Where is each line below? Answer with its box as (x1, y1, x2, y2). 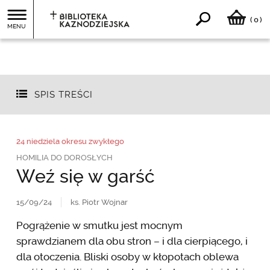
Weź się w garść (16, 165, 155, 187)
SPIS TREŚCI (34, 89, 93, 101)
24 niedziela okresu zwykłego (16, 136, 124, 146)
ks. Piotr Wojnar (70, 197, 128, 207)
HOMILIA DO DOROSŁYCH (16, 152, 113, 162)
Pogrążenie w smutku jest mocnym (16, 219, 183, 231)
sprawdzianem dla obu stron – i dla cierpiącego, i (16, 234, 248, 247)
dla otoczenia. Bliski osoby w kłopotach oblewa (16, 250, 239, 263)
